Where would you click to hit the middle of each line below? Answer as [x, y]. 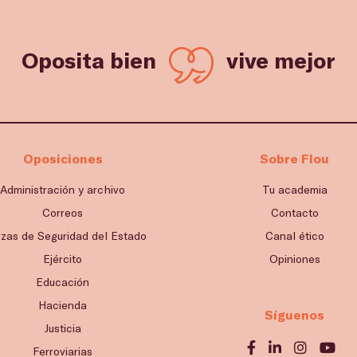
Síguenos [294, 314]
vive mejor [281, 59]
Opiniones [294, 258]
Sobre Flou [294, 158]
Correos [63, 212]
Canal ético [294, 235]
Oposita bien [89, 59]
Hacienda [63, 304]
